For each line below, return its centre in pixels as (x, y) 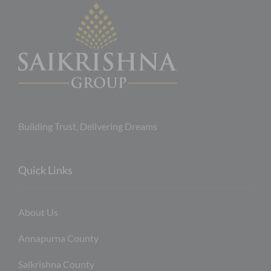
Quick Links (45, 170)
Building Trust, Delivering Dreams (88, 126)
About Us (38, 212)
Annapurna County (58, 238)
